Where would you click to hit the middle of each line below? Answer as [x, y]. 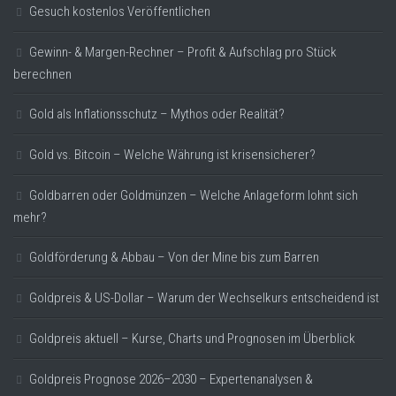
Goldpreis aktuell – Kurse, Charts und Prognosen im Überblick [192, 338]
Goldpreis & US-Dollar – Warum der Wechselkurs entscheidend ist [204, 297]
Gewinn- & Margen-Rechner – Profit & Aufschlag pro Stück [183, 52]
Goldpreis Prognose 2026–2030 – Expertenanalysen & [171, 379]
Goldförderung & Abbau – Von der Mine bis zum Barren [174, 257]
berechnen [42, 74]
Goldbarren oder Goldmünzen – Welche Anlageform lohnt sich [194, 195]
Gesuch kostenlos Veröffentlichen [120, 11]
